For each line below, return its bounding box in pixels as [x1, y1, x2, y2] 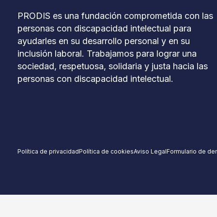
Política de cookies [79, 147, 134, 155]
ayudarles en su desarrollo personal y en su [17, 35, 190, 46]
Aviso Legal [134, 147, 167, 155]
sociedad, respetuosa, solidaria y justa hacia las [17, 61, 208, 71]
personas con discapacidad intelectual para [17, 23, 191, 33]
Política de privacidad [17, 147, 79, 155]
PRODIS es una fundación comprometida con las [17, 10, 213, 21]
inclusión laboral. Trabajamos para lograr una [17, 48, 197, 59]
